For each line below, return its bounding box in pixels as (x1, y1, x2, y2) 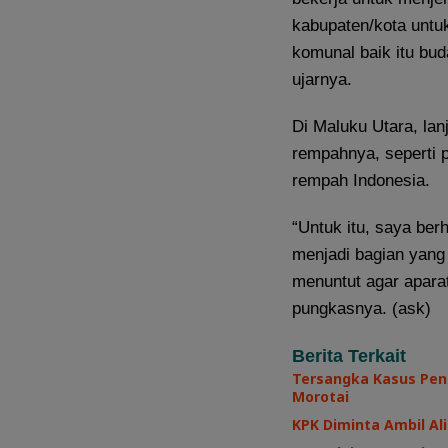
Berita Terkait (292, 345, 406, 366)
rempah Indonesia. (292, 170, 430, 190)
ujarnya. (292, 69, 352, 89)
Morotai (292, 386, 353, 406)
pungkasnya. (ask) (292, 298, 431, 318)
